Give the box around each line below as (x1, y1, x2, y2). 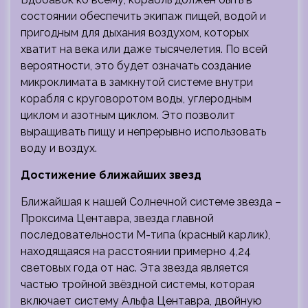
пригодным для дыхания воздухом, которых (21, 25, 249, 39)
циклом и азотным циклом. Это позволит (21, 108, 235, 122)
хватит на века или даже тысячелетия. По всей (21, 42, 267, 56)
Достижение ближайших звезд (21, 168, 201, 181)
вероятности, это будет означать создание (21, 58, 251, 72)
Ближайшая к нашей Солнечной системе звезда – (21, 195, 281, 208)
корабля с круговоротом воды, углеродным (21, 91, 252, 105)
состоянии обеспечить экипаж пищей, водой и (21, 9, 266, 23)
